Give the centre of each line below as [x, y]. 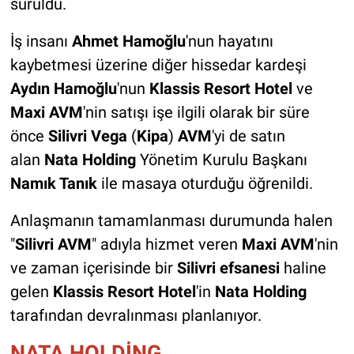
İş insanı [41, 41]
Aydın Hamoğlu [63, 89]
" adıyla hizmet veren [166, 245]
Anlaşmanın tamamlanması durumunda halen [171, 221]
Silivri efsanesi [230, 268]
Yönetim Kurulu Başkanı [221, 160]
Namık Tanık [53, 184]
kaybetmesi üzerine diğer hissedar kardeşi [158, 65]
